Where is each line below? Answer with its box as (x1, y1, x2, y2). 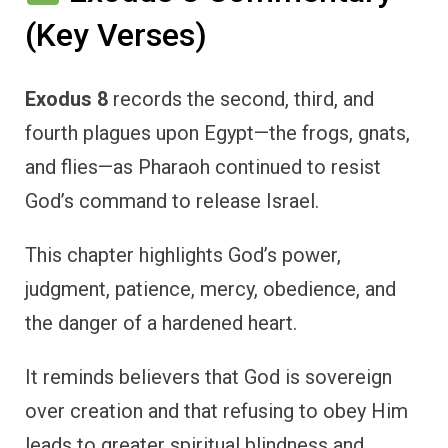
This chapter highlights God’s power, (25, 243, 341, 268)
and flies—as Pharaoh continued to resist (25, 155, 381, 180)
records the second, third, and (108, 87, 374, 112)
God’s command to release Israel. (25, 189, 319, 214)
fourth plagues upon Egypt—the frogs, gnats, (25, 121, 410, 146)
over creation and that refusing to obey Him (25, 399, 408, 424)
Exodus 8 (25, 87, 108, 112)
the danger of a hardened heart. (25, 311, 297, 336)
